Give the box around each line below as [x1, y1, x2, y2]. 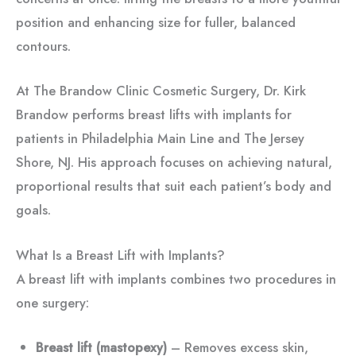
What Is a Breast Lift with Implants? [16, 245, 225, 265]
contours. [16, 37, 71, 56]
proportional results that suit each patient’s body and [16, 176, 331, 196]
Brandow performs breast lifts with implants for [16, 105, 292, 125]
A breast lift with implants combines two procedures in [16, 269, 336, 288]
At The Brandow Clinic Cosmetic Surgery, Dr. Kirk [16, 81, 306, 101]
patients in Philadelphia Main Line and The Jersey [16, 129, 304, 149]
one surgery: [16, 292, 89, 312]
